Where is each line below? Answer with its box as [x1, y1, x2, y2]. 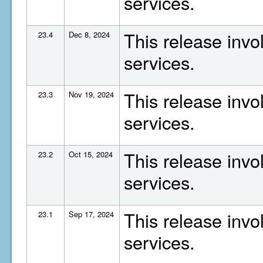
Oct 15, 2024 [69, 149, 113, 160]
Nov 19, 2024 [69, 89, 114, 100]
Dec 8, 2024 [69, 29, 110, 40]
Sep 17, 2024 [69, 208, 114, 220]
